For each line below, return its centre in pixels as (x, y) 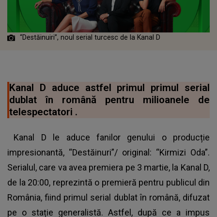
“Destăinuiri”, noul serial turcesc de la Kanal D (89, 38)
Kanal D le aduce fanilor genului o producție (108, 138)
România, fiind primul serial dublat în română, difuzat (108, 198)
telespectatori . (43, 112)
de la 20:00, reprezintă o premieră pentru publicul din (108, 183)
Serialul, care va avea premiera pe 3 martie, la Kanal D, (108, 168)
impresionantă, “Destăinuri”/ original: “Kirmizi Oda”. (108, 153)
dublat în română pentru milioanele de (109, 100)
